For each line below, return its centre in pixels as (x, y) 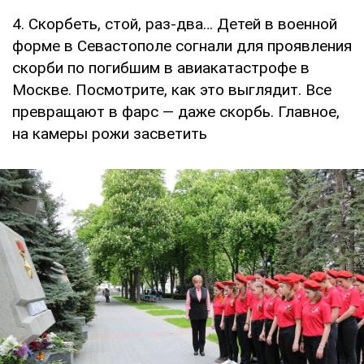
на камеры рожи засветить (110, 134)
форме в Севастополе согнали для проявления (182, 46)
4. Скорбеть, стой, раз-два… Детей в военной (175, 24)
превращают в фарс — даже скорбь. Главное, (176, 112)
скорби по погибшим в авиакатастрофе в (161, 68)
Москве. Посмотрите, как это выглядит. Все (172, 90)
